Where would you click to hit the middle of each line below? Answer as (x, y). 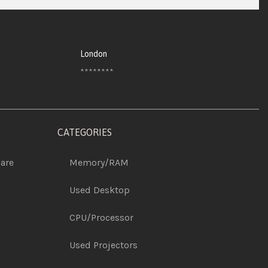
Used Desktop (100, 190)
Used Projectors (103, 245)
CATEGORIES (85, 132)
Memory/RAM (99, 162)
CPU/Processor (101, 217)
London (93, 54)
